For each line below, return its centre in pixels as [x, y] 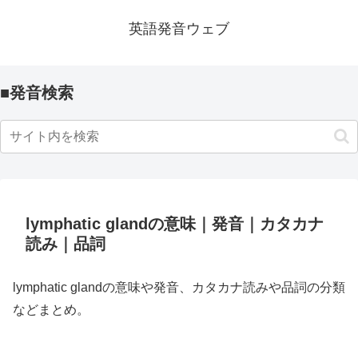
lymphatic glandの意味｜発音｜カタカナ [175, 224]
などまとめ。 [51, 310]
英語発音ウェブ [179, 29]
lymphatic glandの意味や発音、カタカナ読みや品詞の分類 [179, 287]
